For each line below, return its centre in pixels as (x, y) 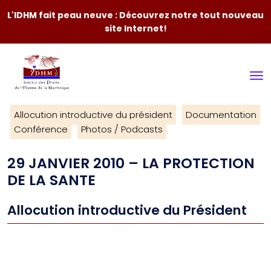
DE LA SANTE (51, 180)
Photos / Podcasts (122, 129)
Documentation (221, 115)
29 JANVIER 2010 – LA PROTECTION (131, 163)
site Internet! (135, 28)
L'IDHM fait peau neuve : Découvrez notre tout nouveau (135, 15)
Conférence (41, 129)
